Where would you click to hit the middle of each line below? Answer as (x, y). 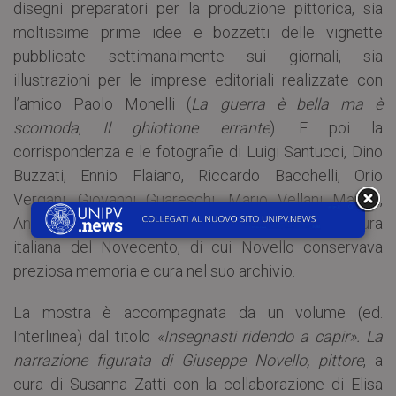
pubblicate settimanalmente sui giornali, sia (198, 57)
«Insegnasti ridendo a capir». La (270, 337)
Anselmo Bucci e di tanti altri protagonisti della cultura (198, 224)
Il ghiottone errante (186, 128)
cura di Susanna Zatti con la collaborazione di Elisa (198, 385)
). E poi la (326, 128)
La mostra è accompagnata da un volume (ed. (198, 313)
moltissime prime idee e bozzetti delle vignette (198, 33)
